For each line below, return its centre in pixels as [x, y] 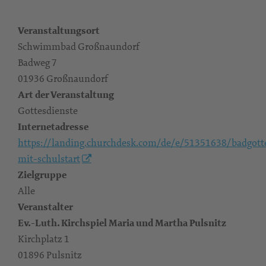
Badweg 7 [37, 62]
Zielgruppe [42, 175]
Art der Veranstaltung [66, 95]
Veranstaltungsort [59, 31]
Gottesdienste [48, 110]
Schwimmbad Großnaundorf [79, 46]
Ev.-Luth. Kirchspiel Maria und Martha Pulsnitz [122, 223]
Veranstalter [45, 207]
